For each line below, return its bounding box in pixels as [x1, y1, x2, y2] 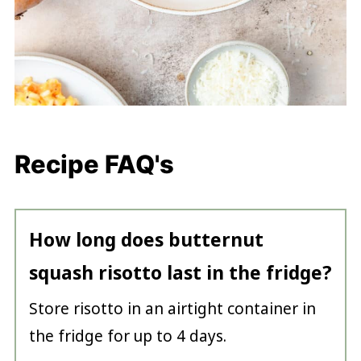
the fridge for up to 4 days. [28, 326, 226, 347]
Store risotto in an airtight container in [28, 298, 316, 320]
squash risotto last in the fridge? [28, 260, 332, 286]
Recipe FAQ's [14, 149, 174, 180]
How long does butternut [28, 227, 263, 253]
